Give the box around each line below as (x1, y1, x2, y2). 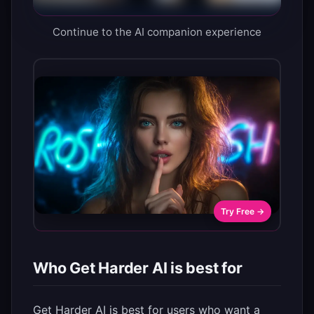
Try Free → (221, 206, 264, 217)
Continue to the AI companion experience (53, 25, 261, 39)
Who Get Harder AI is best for (33, 259, 243, 278)
